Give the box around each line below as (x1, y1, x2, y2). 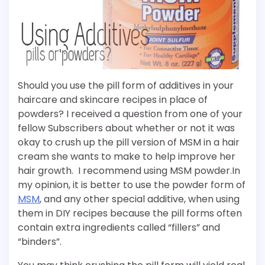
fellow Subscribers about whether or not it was (18, 121, 235, 135)
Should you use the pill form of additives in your (18, 79, 234, 93)
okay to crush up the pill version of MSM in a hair (18, 135, 240, 150)
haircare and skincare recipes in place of (18, 93, 208, 107)
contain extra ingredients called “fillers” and (18, 221, 220, 235)
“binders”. (18, 235, 62, 249)
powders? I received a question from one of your (18, 107, 243, 121)
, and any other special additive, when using (40, 192, 240, 206)
